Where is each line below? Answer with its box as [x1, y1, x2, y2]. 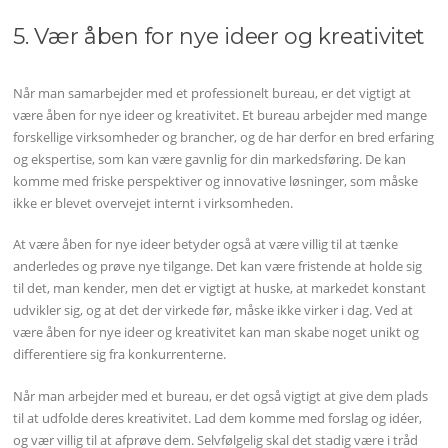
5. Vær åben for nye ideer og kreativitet [13, 22, 425, 49]
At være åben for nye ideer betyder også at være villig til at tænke [13, 235, 399, 254]
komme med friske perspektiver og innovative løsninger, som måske [13, 171, 419, 190]
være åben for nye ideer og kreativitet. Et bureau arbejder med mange [13, 105, 428, 124]
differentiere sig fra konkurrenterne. [13, 345, 227, 364]
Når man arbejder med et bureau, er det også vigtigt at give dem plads [13, 387, 429, 406]
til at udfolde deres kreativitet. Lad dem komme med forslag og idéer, [13, 409, 423, 428]
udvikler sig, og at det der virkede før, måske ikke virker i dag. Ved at [13, 301, 414, 320]
